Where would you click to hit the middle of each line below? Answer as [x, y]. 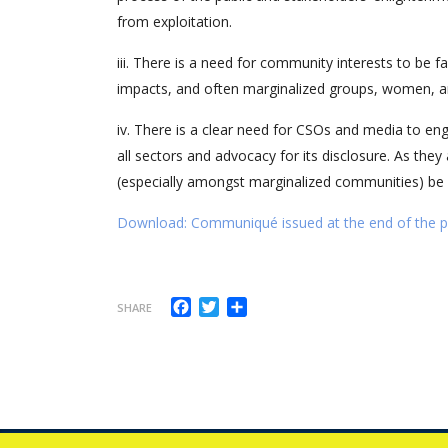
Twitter [246, 305]
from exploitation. [174, 21]
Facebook [227, 305]
